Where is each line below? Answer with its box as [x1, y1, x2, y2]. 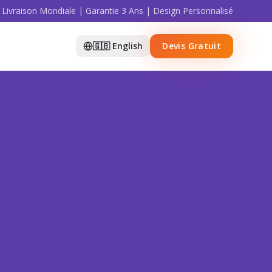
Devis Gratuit [162, 40, 221, 52]
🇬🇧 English [93, 40, 143, 52]
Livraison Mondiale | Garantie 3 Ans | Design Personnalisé [2, 5, 233, 16]
